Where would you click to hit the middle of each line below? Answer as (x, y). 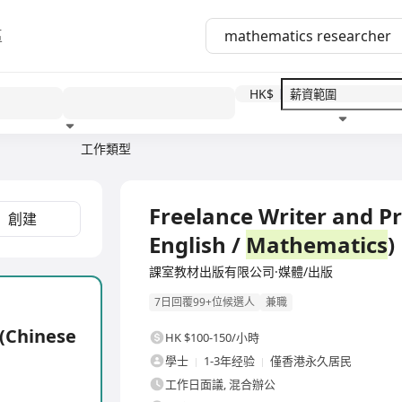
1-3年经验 (229, 361)
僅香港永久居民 (311, 361)
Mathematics (317, 245)
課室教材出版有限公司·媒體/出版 (241, 271)
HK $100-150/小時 (212, 338)
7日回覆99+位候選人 (205, 302)
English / (197, 245)
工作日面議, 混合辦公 (220, 385)
